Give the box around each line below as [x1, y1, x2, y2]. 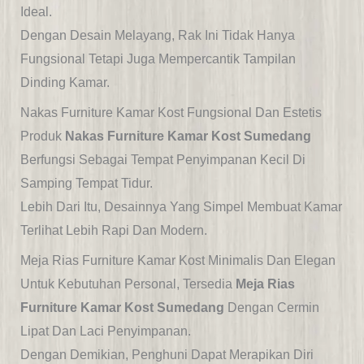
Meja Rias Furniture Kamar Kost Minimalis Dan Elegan [19, 253, 336, 268]
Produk [19, 129, 65, 144]
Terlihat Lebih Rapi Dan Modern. [19, 223, 207, 238]
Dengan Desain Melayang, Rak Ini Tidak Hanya [19, 28, 295, 43]
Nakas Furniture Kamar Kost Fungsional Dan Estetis [19, 106, 322, 120]
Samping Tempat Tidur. [19, 176, 153, 191]
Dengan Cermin [223, 301, 319, 315]
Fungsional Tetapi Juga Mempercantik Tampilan [19, 52, 296, 67]
